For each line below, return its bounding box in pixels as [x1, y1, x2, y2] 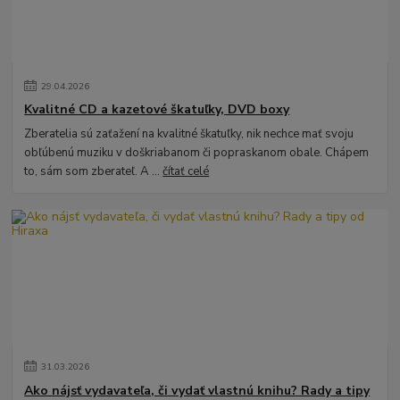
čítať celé [162, 163, 210, 180]
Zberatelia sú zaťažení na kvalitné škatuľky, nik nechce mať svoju [24, 126, 354, 143]
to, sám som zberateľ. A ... [24, 163, 163, 180]
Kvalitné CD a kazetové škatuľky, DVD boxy [24, 101, 290, 119]
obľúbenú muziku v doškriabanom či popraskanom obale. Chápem [24, 145, 370, 162]
